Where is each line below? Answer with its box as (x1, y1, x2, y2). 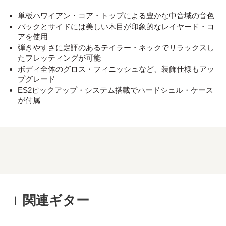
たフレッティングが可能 (18, 53, 101, 62)
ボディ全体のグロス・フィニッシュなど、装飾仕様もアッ (18, 64, 214, 73)
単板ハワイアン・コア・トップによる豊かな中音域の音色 (18, 11, 214, 20)
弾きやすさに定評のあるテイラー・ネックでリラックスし (18, 43, 214, 52)
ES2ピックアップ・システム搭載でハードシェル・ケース (18, 85, 213, 94)
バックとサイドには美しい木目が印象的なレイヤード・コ (18, 22, 214, 31)
